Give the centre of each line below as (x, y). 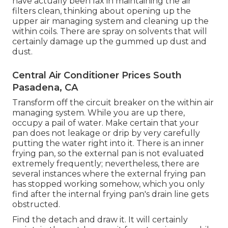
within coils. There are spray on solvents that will (110, 32)
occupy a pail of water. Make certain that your (106, 123)
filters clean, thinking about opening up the (102, 11)
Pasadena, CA (45, 88)
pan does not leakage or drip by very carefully (106, 133)
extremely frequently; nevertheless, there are (106, 164)
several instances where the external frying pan (109, 174)
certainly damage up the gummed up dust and (109, 42)
